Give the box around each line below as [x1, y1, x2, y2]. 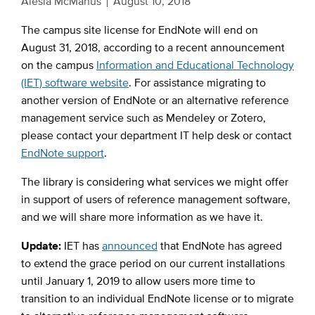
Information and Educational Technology [96, 56, 294, 73]
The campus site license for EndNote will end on [20, 21, 258, 38]
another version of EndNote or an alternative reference [20, 91, 289, 108]
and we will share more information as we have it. [20, 208, 263, 225]
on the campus [20, 56, 96, 73]
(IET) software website [20, 74, 129, 91]
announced [101, 237, 157, 254]
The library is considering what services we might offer [20, 173, 288, 190]
